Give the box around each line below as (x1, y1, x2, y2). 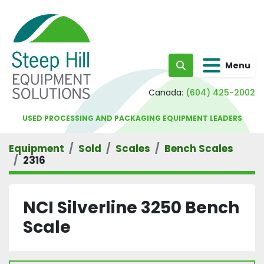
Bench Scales (164, 141, 233, 156)
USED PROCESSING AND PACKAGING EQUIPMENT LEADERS (22, 113, 242, 123)
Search (180, 64, 214, 78)
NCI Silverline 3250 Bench (23, 196, 239, 219)
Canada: (148, 87, 183, 98)
